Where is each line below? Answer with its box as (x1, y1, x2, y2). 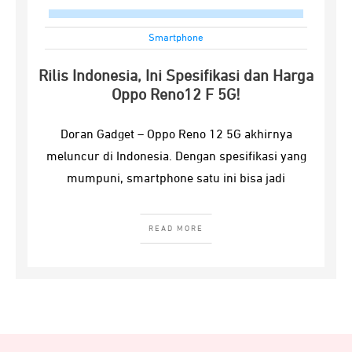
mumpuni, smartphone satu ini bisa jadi (67, 173, 285, 185)
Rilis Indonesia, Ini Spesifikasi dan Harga (38, 68, 313, 84)
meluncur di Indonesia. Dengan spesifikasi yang (46, 151, 306, 163)
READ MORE (148, 225, 203, 233)
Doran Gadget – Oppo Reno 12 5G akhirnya (60, 129, 292, 141)
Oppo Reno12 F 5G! (112, 87, 240, 103)
